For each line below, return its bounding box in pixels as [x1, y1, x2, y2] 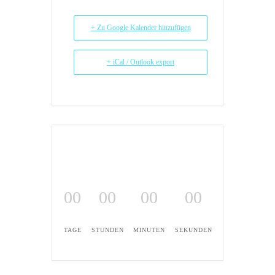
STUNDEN [91, 226, 124, 233]
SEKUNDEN [174, 226, 212, 233]
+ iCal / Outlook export [107, 57, 174, 66]
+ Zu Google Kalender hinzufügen [90, 23, 191, 32]
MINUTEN [133, 226, 165, 233]
